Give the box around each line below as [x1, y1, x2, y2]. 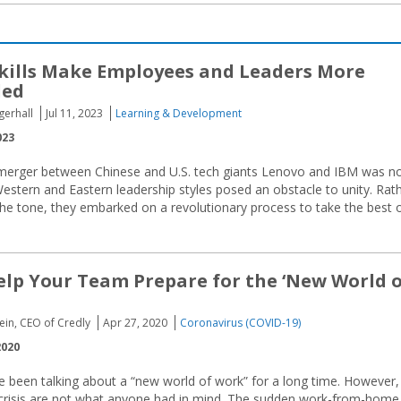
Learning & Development [115, 106, 242, 121]
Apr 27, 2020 [103, 315, 167, 330]
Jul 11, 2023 [46, 106, 103, 121]
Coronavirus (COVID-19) [180, 315, 301, 330]
